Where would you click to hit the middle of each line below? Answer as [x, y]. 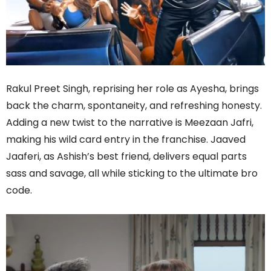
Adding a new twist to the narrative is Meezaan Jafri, [130, 123]
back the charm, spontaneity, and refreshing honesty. [134, 106]
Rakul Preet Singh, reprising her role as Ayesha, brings [132, 89]
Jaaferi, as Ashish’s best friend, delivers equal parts [126, 157]
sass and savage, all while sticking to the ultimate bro [132, 174]
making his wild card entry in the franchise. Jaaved [126, 140]
